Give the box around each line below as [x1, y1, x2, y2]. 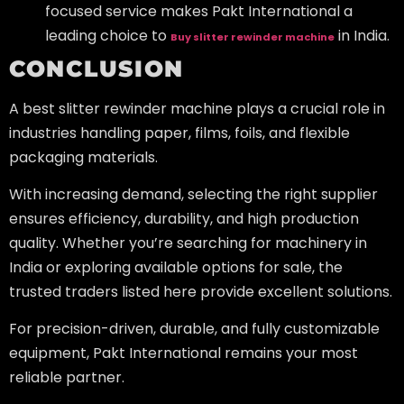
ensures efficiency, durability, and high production [9, 208, 359, 229]
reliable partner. [9, 367, 124, 389]
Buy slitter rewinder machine [170, 29, 335, 44]
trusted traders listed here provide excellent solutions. [9, 281, 392, 302]
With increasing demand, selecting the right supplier [9, 184, 378, 205]
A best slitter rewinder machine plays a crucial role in [9, 97, 385, 119]
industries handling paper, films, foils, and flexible [9, 122, 350, 143]
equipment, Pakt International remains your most [9, 343, 358, 364]
